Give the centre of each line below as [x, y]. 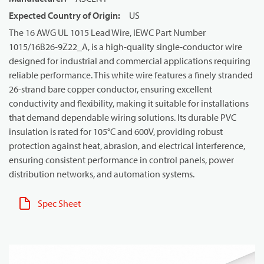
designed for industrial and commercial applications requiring [130, 61]
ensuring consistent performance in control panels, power [121, 160]
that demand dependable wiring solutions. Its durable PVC [123, 117]
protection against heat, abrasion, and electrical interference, [127, 146]
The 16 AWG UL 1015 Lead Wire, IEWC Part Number [107, 32]
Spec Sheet [59, 203]
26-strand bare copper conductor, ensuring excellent [110, 89]
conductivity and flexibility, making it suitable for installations [129, 103]
